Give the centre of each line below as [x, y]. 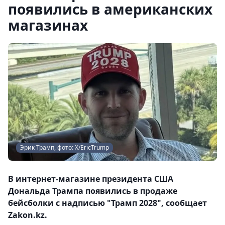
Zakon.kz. [28, 215]
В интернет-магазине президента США [91, 179]
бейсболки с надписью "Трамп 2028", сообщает [107, 203]
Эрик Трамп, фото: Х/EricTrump [65, 147]
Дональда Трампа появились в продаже [93, 191]
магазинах [48, 25]
